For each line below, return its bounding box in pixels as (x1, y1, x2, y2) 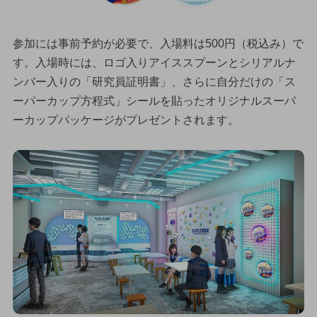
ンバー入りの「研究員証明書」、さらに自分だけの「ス (12, 76, 296, 88)
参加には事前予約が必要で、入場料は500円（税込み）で (12, 38, 304, 50)
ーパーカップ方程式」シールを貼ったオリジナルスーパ (12, 95, 296, 108)
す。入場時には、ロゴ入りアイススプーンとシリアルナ (12, 57, 296, 69)
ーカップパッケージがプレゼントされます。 (12, 114, 239, 127)
